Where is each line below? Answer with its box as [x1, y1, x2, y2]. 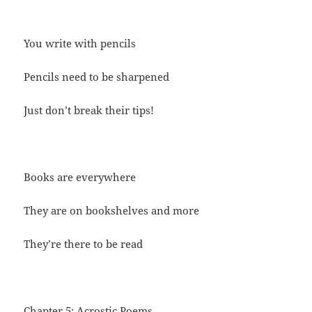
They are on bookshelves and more [24, 203, 200, 218]
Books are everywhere [24, 170, 136, 185]
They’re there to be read [24, 237, 143, 251]
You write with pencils [24, 36, 136, 51]
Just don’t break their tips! [24, 103, 155, 118]
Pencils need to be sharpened [24, 70, 170, 84]
